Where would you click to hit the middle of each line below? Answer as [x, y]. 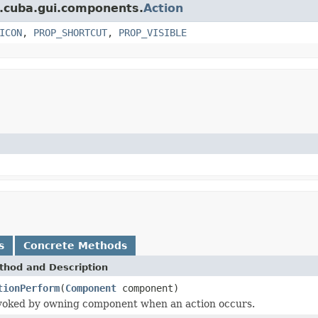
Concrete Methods [75, 245]
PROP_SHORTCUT [70, 32]
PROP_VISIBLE [153, 32]
